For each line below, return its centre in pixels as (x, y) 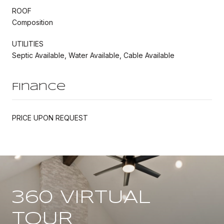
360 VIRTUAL (81, 198)
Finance (39, 87)
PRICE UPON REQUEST (50, 117)
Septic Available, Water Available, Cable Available (93, 55)
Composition (32, 22)
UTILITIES (28, 43)
